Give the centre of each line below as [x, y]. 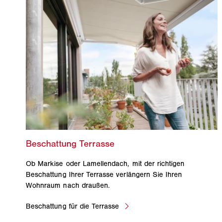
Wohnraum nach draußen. [68, 185]
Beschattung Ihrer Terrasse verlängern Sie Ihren [104, 174]
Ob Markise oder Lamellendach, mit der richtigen [105, 163]
